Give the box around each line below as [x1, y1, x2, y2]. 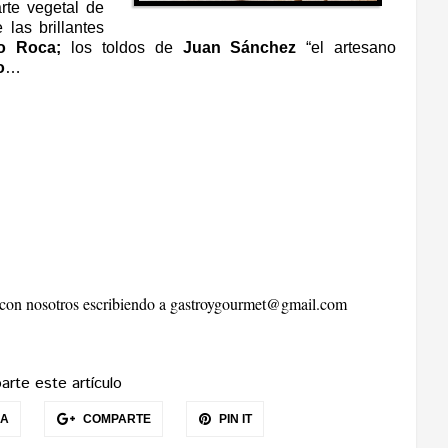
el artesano [311, 38, 397, 56]
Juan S [172, 38, 242, 56]
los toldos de [61, 38, 173, 56]
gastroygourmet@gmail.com [170, 292, 347, 314]
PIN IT [215, 411, 252, 426]
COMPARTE [79, 411, 151, 426]
